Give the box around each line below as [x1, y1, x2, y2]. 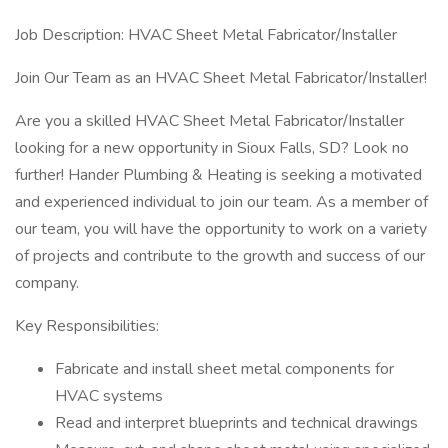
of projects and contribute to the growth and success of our [15, 245, 425, 267]
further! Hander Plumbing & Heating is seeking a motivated [15, 164, 422, 186]
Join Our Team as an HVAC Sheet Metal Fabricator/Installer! [15, 67, 427, 89]
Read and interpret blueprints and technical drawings [55, 412, 418, 434]
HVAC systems [55, 385, 163, 407]
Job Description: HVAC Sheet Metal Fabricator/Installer [15, 24, 397, 46]
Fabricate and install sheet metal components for [55, 358, 394, 380]
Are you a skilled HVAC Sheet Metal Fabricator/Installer [15, 110, 404, 132]
